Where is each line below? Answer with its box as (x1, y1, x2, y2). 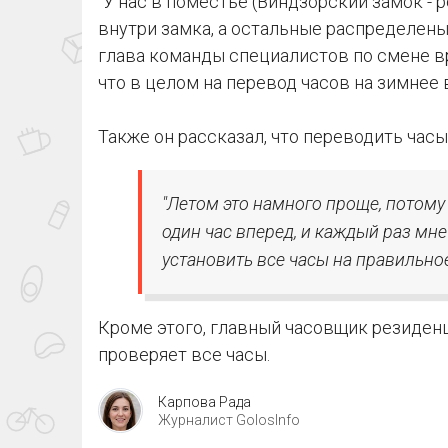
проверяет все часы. (98, 344, 278, 366)
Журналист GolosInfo (158, 411, 300, 428)
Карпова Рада (158, 393, 251, 410)
